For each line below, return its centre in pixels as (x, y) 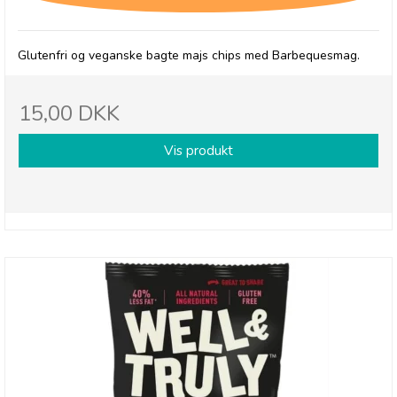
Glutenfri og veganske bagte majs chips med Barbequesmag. (189, 55)
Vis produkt (198, 151)
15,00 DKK (69, 113)
